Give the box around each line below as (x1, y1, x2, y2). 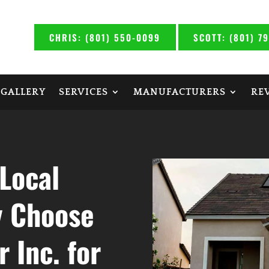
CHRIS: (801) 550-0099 (49, 31, 160, 44)
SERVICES (58, 86, 108, 97)
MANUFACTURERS (133, 86, 226, 97)
